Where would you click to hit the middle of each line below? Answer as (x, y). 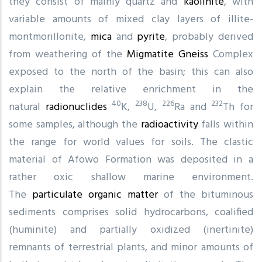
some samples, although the (75, 125)
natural (27, 107)
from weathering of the (68, 54)
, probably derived (209, 37)
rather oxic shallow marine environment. (131, 177)
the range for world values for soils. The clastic (131, 142)
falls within (226, 125)
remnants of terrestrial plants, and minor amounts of (131, 247)
